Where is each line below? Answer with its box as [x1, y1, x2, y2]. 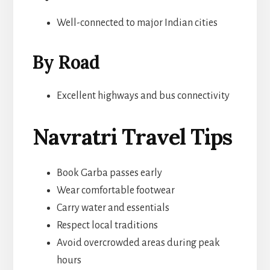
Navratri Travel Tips [32, 122, 232, 151]
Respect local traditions [56, 219, 158, 231]
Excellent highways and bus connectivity [56, 90, 230, 101]
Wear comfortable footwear [56, 184, 175, 196]
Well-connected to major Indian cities [56, 17, 218, 28]
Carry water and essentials [56, 202, 169, 213]
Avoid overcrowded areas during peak [56, 237, 220, 248]
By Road [32, 50, 100, 74]
